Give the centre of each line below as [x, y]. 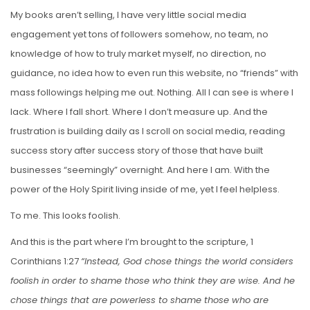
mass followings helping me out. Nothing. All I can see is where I [152, 92]
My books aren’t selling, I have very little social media [128, 15]
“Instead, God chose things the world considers [187, 261]
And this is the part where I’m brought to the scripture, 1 [132, 241]
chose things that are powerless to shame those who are [139, 300]
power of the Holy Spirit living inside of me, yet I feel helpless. [145, 189]
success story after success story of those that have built [137, 150]
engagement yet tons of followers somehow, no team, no [139, 34]
